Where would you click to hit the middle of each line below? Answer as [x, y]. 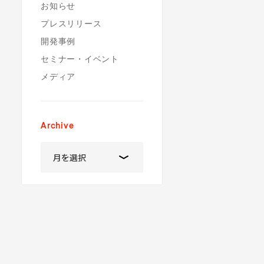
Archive [57, 126]
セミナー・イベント [80, 59]
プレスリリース [71, 24]
